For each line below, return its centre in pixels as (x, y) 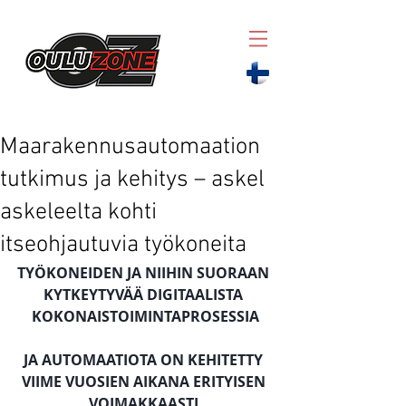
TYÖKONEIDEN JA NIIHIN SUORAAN (145, 273)
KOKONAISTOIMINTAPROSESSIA (145, 316)
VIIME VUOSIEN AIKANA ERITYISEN (145, 382)
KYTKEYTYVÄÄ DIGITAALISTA (145, 295)
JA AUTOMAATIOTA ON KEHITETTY (145, 360)
